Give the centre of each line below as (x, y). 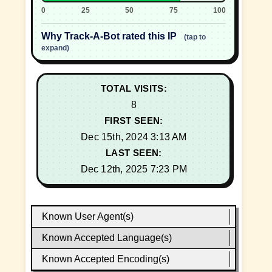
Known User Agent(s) (88, 216)
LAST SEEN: (134, 153)
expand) (56, 48)
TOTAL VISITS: (134, 89)
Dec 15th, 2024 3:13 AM (134, 137)
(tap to (195, 37)
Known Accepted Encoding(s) (106, 259)
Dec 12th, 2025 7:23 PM (134, 169)
